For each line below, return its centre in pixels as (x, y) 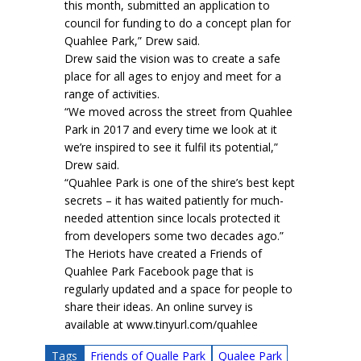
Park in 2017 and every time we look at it (171, 130)
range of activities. (112, 94)
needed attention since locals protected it (172, 218)
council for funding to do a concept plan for (178, 23)
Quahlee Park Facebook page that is (159, 272)
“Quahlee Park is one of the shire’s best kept (180, 183)
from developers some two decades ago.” (174, 236)
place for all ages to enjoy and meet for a (173, 77)
